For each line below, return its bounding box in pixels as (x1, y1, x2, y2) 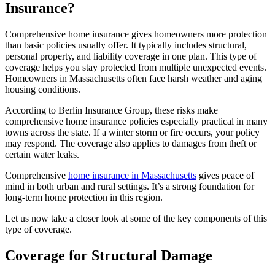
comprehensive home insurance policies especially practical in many (5, 116, 268, 127)
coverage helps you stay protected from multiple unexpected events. (5, 62, 266, 73)
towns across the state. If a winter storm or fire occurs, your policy (5, 127, 260, 138)
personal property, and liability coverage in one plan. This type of (5, 51, 257, 62)
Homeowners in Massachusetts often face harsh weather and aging (5, 73, 262, 84)
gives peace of (196, 170, 254, 181)
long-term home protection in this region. (5, 192, 163, 203)
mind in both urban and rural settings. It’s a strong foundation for (5, 181, 254, 192)
